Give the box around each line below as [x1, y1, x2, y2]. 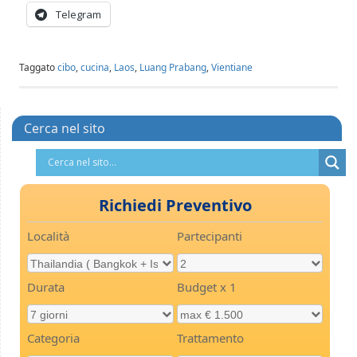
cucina [80, 60, 109, 74]
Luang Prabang [139, 60, 206, 74]
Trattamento [176, 329, 244, 346]
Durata [27, 278, 65, 295]
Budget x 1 [176, 278, 237, 295]
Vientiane [211, 60, 253, 74]
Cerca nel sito [24, 119, 105, 137]
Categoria [27, 329, 80, 346]
